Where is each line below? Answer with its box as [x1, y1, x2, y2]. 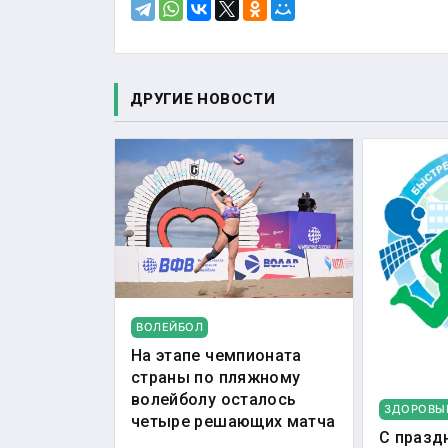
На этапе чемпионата [131, 345, 302, 365]
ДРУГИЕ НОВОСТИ [130, 90, 275, 108]
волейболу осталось [131, 389, 297, 409]
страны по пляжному [131, 367, 301, 387]
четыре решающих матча [131, 411, 336, 431]
